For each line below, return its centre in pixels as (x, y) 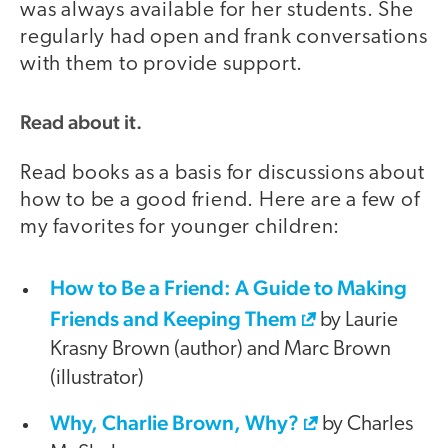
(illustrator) (97, 378)
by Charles (365, 424)
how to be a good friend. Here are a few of (220, 201)
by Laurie (357, 320)
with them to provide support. (162, 65)
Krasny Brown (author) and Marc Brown (220, 349)
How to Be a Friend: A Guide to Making (228, 287)
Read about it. (81, 121)
